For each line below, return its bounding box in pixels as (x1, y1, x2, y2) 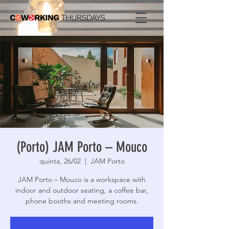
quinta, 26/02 (39, 156, 81, 166)
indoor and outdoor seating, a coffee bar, (15, 186, 148, 195)
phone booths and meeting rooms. (25, 196, 139, 205)
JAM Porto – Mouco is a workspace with (18, 175, 146, 184)
